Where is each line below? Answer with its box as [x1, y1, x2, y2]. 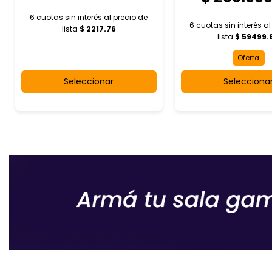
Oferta [237, 53, 260, 63]
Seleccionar [64, 75, 114, 88]
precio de [113, 12, 148, 22]
